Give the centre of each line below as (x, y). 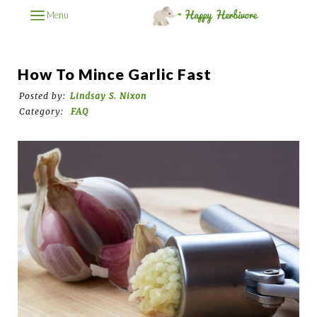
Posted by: (42, 96)
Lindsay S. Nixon (108, 96)
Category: (43, 111)
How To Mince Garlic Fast (115, 74)
